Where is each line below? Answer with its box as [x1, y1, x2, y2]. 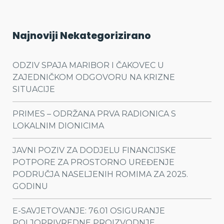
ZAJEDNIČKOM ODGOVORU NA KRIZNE [12, 72, 175, 82]
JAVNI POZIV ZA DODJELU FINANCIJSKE [12, 145, 176, 155]
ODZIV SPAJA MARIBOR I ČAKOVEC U [12, 60, 164, 70]
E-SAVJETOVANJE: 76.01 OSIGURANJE [12, 205, 165, 215]
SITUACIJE [12, 84, 55, 94]
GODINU [12, 181, 48, 191]
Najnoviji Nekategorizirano [12, 28, 151, 42]
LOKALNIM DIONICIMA [12, 120, 104, 130]
